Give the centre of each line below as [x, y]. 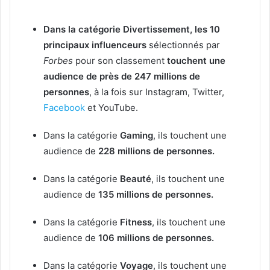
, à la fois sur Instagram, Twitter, [157, 92]
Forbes [58, 61]
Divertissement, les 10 [171, 30]
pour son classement [120, 61]
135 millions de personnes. [156, 195]
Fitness [136, 222]
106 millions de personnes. [156, 238]
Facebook [64, 108]
